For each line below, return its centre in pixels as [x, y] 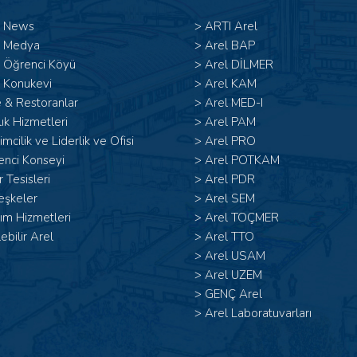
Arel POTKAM [242, 160]
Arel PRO [230, 141]
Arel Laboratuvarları [258, 313]
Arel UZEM [233, 275]
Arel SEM [230, 198]
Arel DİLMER [239, 65]
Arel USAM [235, 256]
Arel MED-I [234, 103]
